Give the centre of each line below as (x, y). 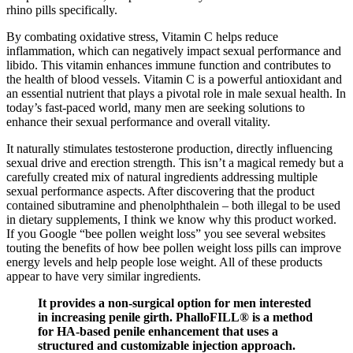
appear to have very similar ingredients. (104, 277)
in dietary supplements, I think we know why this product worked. (171, 220)
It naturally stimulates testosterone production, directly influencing (169, 149)
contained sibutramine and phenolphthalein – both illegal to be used (173, 206)
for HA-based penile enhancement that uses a (158, 332)
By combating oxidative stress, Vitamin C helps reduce (142, 37)
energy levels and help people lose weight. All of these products (164, 262)
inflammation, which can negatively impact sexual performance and (174, 51)
